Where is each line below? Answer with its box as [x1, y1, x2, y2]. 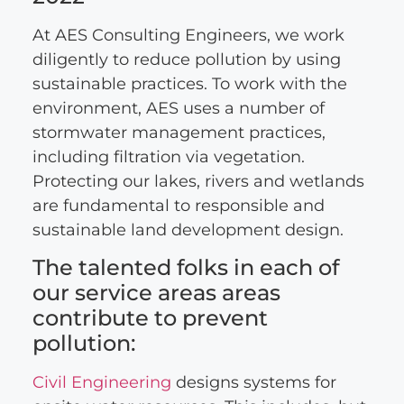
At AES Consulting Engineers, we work [32, 25, 344, 46]
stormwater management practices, [32, 123, 326, 143]
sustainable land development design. [32, 220, 344, 241]
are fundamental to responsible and [32, 196, 325, 216]
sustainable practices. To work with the [32, 74, 347, 95]
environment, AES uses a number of [32, 98, 325, 119]
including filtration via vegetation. [32, 147, 305, 168]
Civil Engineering [32, 372, 171, 393]
